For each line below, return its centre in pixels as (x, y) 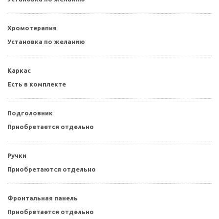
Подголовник (30, 113)
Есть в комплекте (37, 84)
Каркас (19, 71)
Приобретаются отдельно (52, 169)
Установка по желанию (46, 42)
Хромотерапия (32, 28)
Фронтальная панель (43, 198)
